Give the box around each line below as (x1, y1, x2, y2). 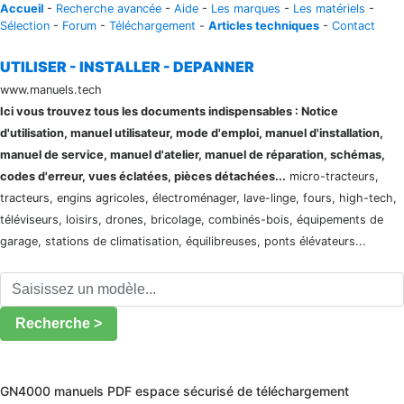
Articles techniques (208, 19, 319, 32)
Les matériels (293, 2, 365, 15)
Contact (332, 19, 375, 32)
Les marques (211, 2, 280, 15)
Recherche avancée (56, 2, 161, 15)
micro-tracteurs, (286, 170, 379, 183)
